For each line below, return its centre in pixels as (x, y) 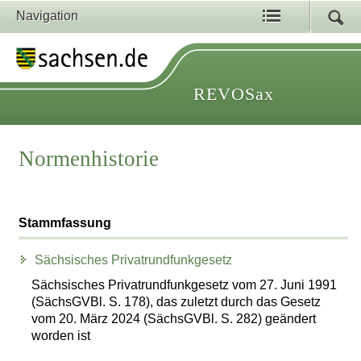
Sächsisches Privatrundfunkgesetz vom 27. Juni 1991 (185, 284)
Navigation (47, 16)
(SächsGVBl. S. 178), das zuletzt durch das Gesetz (176, 301)
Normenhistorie (89, 159)
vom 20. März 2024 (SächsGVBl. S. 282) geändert (174, 318)
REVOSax (234, 94)
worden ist (61, 335)
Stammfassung (65, 223)
